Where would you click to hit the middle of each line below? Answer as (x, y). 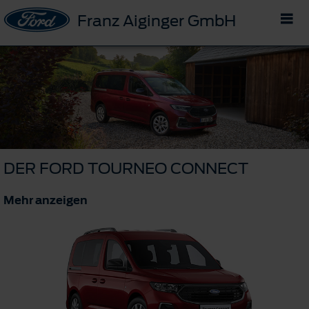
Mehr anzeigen (46, 200)
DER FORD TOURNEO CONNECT (126, 168)
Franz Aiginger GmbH (157, 21)
